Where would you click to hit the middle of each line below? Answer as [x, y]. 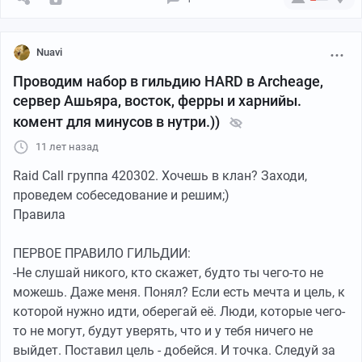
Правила [39, 214]
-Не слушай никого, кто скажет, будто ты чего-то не [168, 272]
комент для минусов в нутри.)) [116, 121]
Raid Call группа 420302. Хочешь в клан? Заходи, [160, 175]
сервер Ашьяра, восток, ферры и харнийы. [157, 100]
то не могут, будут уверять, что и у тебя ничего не [163, 330]
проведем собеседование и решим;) [121, 195]
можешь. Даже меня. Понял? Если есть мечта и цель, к [179, 292]
